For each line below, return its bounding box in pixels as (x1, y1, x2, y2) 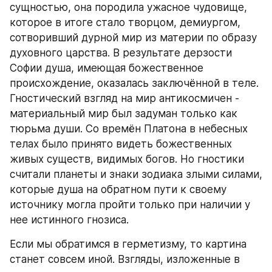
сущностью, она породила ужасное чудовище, (10, 1, 247, 13)
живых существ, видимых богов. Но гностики (10, 153, 244, 165)
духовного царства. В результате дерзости (10, 47, 232, 59)
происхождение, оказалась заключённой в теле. (10, 77, 259, 89)
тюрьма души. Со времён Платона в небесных (10, 123, 248, 135)
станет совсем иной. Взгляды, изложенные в (10, 253, 240, 265)
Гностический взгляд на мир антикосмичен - (10, 92, 239, 104)
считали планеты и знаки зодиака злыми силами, (10, 168, 262, 180)
